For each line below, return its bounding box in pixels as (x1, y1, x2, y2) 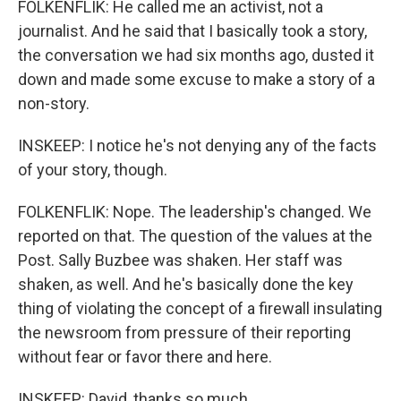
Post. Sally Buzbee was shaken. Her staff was (18, 251, 343, 269)
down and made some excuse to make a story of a (18, 70, 375, 89)
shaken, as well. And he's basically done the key (18, 275, 354, 294)
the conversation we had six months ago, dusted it (18, 46, 374, 64)
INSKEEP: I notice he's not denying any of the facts (18, 136, 377, 155)
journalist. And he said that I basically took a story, (18, 21, 367, 40)
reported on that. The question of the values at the (18, 226, 372, 245)
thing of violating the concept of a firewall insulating (18, 299, 382, 318)
